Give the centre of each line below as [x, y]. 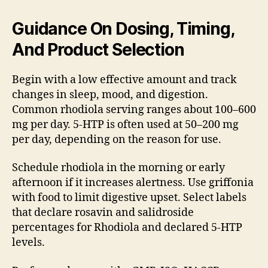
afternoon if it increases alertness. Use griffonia [133, 183]
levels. [28, 243]
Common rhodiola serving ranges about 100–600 [134, 109]
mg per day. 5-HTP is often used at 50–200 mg [125, 124]
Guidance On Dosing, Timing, [123, 28]
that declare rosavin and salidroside [103, 213]
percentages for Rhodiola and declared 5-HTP [127, 228]
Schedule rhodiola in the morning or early [118, 168]
